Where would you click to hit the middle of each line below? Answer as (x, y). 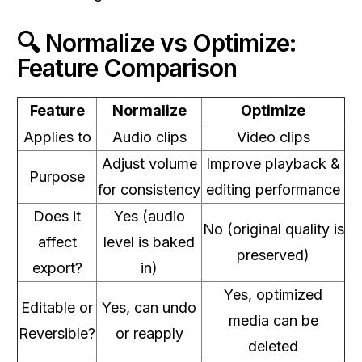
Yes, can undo (149, 307)
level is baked (149, 242)
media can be (273, 320)
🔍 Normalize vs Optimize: (156, 43)
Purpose (57, 177)
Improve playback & (273, 164)
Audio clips (149, 137)
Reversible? (57, 333)
